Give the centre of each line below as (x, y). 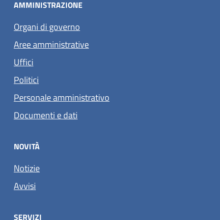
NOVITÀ (27, 147)
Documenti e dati (46, 115)
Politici (26, 80)
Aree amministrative (51, 44)
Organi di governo (47, 27)
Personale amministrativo (62, 97)
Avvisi (25, 186)
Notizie (27, 168)
